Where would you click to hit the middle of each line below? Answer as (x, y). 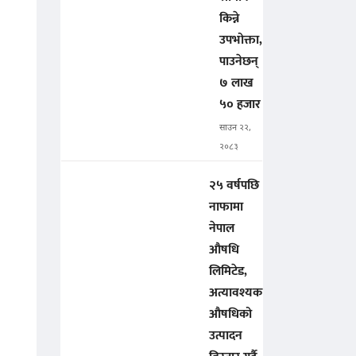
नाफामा (226, 207)
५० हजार (240, 105)
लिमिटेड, (228, 272)
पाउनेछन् (239, 62)
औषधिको (230, 315)
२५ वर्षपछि (234, 186)
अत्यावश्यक (236, 293)
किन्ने (229, 19)
